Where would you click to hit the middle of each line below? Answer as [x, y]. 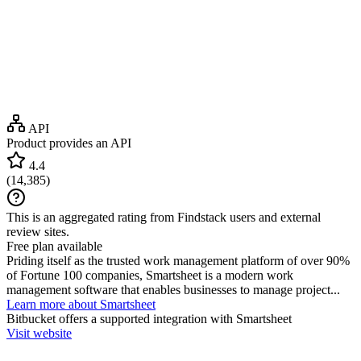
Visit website [39, 333]
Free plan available [54, 246]
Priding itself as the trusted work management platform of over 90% [178, 260]
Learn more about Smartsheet [81, 304]
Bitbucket [31, 318]
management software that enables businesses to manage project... [173, 289]
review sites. [38, 231]
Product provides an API [69, 143]
